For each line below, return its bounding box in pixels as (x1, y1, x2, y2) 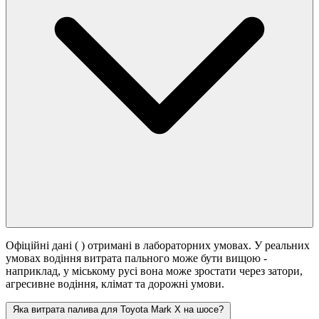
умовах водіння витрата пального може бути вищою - (6, 252, 267, 265)
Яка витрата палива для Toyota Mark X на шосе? (13, 304, 224, 315)
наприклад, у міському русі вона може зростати (6, 265, 239, 278)
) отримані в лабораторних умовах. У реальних (81, 239, 310, 252)
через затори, (239, 265, 303, 278)
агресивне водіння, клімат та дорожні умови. (6, 278, 224, 291)
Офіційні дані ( (6, 239, 81, 252)
